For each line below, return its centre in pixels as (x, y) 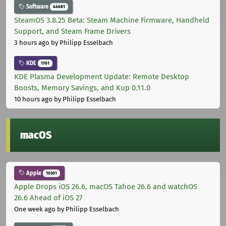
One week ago (35, 209)
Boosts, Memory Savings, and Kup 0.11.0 (82, 88)
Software (37, 7)
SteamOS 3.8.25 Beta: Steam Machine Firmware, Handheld (112, 20)
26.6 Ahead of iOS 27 (48, 197)
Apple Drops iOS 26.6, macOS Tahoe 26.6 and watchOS (106, 186)
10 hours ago (33, 99)
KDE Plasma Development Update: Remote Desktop (102, 76)
